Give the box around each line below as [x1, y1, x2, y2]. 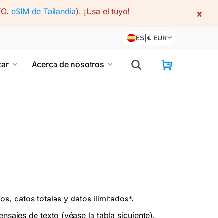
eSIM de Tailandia [11, 6, 76, 17]
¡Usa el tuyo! [83, 6, 130, 17]
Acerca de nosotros [32, 59, 104, 69]
